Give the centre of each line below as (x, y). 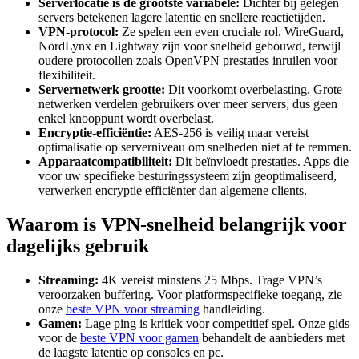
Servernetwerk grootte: (102, 89)
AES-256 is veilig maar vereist (230, 132)
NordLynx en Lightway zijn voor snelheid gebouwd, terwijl (190, 46)
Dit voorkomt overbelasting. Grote (254, 89)
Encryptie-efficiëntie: (95, 132)
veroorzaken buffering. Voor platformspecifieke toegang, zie (190, 294)
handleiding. (232, 309)
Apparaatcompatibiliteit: (105, 161)
